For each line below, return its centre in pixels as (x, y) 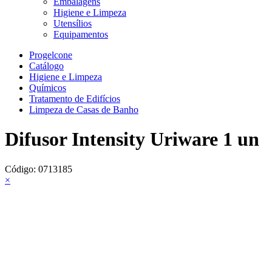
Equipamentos (81, 34)
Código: (22, 169)
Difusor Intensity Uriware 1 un (132, 139)
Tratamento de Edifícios (75, 99)
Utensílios (73, 23)
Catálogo (46, 66)
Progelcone (51, 55)
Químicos (48, 88)
